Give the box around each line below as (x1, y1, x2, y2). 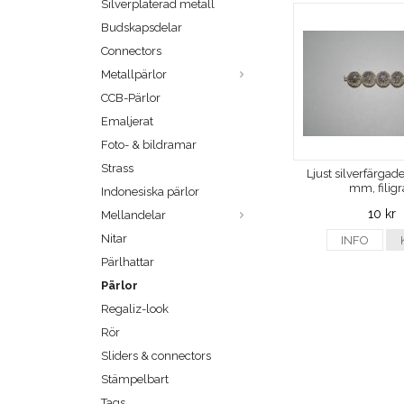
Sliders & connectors (101, 349, 211, 363)
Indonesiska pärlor (101, 185, 199, 199)
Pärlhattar (101, 255, 154, 270)
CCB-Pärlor (101, 91, 161, 106)
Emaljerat (101, 115, 153, 129)
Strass (101, 161, 133, 176)
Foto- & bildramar (101, 138, 197, 152)
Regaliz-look (101, 302, 169, 317)
